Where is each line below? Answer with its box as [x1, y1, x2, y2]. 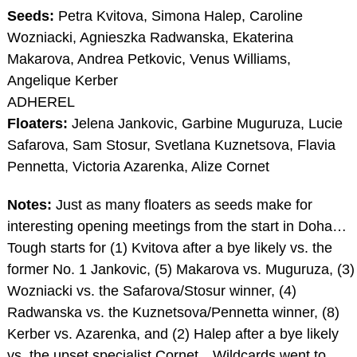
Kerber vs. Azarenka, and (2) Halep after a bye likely [6, 325, 339, 342]
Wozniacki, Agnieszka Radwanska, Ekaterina [6, 29, 293, 45]
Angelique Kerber [6, 72, 118, 88]
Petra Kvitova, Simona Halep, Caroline [53, 7, 303, 24]
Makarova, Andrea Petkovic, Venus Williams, [6, 50, 291, 67]
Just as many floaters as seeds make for [51, 196, 312, 213]
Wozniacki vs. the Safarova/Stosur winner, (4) [6, 282, 296, 299]
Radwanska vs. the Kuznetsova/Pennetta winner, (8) [6, 304, 339, 320]
